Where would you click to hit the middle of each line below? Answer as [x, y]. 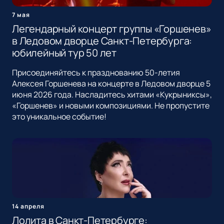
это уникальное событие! [59, 117]
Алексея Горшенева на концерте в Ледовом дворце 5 [111, 84]
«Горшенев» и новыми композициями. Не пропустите [111, 106]
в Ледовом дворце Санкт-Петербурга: [102, 41]
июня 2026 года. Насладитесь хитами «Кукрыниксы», [112, 95]
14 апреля [28, 206]
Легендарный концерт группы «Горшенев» [112, 29]
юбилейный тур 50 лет [64, 53]
